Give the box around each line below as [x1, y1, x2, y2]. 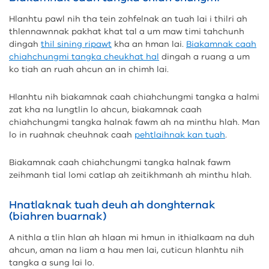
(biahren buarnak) [9, 209, 106, 223]
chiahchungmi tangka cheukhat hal [9, 51, 159, 62]
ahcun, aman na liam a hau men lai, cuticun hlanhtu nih [9, 244, 244, 256]
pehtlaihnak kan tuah [134, 129, 225, 141]
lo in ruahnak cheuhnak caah [9, 129, 134, 141]
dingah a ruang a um [159, 51, 250, 62]
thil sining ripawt [41, 38, 112, 50]
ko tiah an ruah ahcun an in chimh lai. [9, 64, 169, 75]
